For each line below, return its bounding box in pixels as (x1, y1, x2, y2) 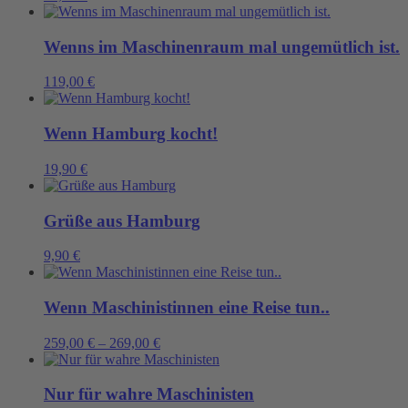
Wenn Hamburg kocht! (44, 124, 218, 144)
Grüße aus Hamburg (44, 210, 200, 230)
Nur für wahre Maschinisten (44, 384, 254, 404)
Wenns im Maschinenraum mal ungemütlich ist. (44, 36, 400, 56)
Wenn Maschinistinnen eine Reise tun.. (44, 298, 330, 318)
